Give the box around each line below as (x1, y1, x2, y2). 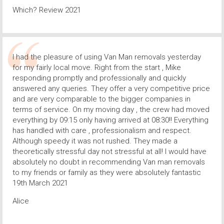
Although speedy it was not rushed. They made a (12, 136, 177, 145)
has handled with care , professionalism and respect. (12, 125, 191, 135)
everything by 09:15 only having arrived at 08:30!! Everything (12, 115, 208, 124)
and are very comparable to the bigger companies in (12, 94, 190, 103)
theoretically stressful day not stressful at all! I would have (12, 146, 206, 156)
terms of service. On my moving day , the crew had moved (12, 104, 209, 114)
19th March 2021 (12, 178, 68, 187)
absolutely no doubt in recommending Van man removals (12, 157, 205, 166)
